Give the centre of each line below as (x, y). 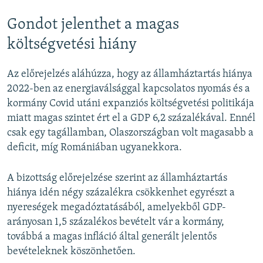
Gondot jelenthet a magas (93, 25)
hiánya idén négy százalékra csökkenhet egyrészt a (121, 193)
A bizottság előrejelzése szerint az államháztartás (117, 178)
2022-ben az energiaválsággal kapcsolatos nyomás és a (129, 89)
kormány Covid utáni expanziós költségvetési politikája (131, 104)
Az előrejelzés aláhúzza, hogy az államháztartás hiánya (130, 75)
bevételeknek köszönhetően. (71, 252)
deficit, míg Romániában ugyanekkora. (95, 148)
